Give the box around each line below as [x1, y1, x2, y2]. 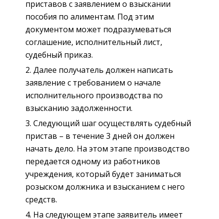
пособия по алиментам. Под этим [25, 11, 154, 22]
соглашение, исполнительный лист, [25, 36, 162, 47]
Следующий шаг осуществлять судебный [33, 117, 191, 129]
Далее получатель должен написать [33, 64, 173, 75]
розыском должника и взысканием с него [25, 181, 185, 192]
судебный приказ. [25, 49, 93, 60]
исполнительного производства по [25, 89, 163, 101]
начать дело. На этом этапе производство [25, 143, 190, 154]
